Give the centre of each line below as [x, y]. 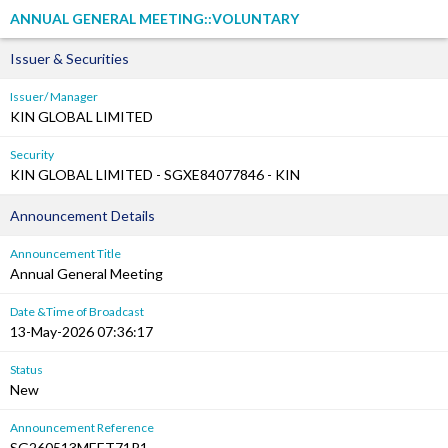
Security [32, 154]
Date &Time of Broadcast [77, 311]
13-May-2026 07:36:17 [81, 331]
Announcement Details [82, 215]
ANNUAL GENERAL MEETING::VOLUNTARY [154, 18]
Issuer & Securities [69, 58]
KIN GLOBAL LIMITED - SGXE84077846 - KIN [155, 174]
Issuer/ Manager [54, 96]
